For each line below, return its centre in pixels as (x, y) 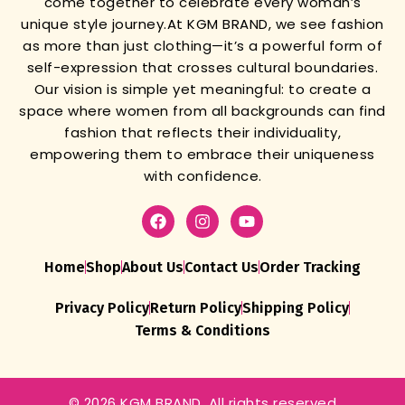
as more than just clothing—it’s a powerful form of (202, 46)
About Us (153, 268)
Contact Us (221, 268)
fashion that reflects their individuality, (202, 133)
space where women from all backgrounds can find (202, 111)
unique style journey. (94, 24)
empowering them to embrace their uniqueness (202, 155)
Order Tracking (310, 268)
